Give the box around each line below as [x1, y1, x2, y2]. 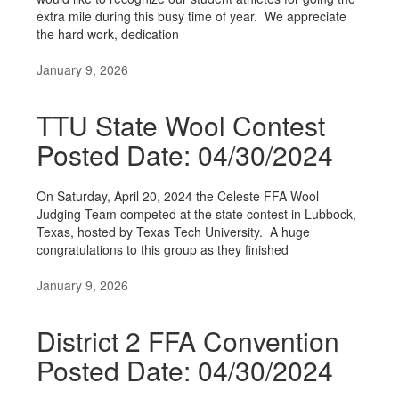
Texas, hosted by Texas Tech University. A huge [37, 223, 310, 240]
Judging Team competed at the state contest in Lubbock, [37, 205, 356, 223]
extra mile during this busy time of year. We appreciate [37, 7, 346, 25]
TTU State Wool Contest [37, 106, 325, 144]
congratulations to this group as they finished [37, 240, 289, 258]
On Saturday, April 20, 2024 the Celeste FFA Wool [37, 187, 319, 205]
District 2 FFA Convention [37, 322, 339, 360]
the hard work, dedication [37, 25, 179, 43]
